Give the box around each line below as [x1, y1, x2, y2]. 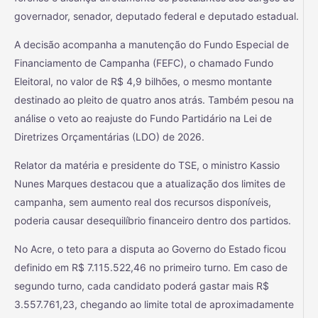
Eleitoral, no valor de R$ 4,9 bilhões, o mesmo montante [14, 75, 272, 87]
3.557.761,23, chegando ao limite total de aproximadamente [14, 297, 294, 310]
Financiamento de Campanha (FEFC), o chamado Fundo [14, 56, 273, 69]
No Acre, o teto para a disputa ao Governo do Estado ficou [14, 242, 286, 255]
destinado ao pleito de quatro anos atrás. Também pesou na [14, 93, 294, 106]
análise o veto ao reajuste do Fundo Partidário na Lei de [14, 111, 272, 124]
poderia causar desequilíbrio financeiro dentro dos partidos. [14, 214, 291, 226]
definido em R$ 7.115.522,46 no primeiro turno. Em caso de [14, 261, 287, 273]
